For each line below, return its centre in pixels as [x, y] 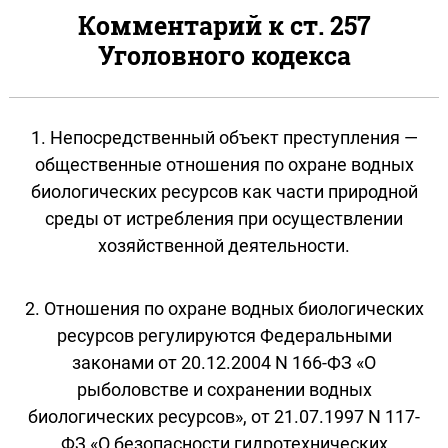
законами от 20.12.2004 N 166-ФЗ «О [224, 362]
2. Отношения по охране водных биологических [224, 308]
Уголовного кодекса [224, 55]
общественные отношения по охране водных [224, 164]
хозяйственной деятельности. [224, 245]
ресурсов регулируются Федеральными [224, 335]
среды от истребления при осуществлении [224, 218]
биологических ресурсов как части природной [224, 191]
